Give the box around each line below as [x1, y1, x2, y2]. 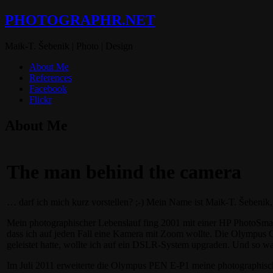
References [29, 72, 72, 83]
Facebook [29, 83, 67, 94]
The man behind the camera [7, 161, 241, 183]
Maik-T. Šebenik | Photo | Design [5, 40, 133, 51]
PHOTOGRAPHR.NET [5, 12, 155, 28]
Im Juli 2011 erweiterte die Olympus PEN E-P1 [7, 260, 190, 271]
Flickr [29, 94, 52, 105]
